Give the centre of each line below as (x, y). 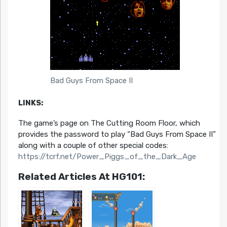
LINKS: (30, 103)
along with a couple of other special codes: (93, 146)
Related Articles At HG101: (81, 177)
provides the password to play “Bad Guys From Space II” (117, 135)
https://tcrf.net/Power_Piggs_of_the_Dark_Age (107, 157)
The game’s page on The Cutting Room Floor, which (109, 123)
